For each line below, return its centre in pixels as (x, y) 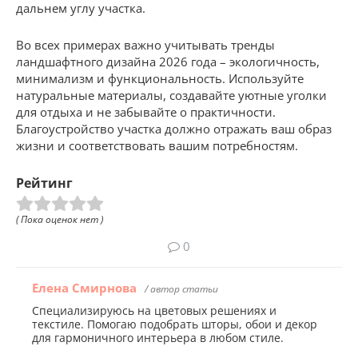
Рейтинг (44, 183)
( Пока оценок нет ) (60, 219)
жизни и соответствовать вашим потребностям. (157, 145)
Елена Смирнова (84, 287)
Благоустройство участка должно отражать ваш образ (174, 129)
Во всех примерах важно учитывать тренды (145, 45)
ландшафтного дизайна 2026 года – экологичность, (168, 62)
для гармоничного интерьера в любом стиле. (158, 338)
